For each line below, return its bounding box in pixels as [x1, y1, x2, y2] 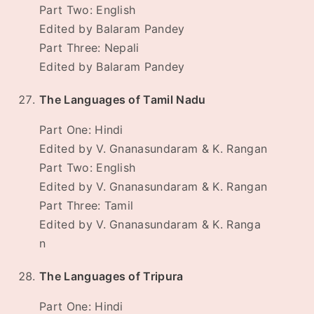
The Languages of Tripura [39, 269, 184, 284]
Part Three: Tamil [39, 198, 134, 213]
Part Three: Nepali [39, 41, 139, 55]
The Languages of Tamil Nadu [39, 93, 206, 107]
